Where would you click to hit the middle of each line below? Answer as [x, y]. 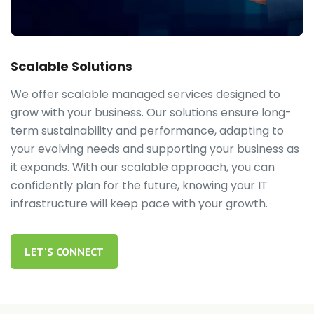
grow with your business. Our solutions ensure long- [151, 113]
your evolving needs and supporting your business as [155, 149]
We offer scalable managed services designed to [145, 95]
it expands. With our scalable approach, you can [143, 168]
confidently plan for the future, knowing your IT [139, 186]
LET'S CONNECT [64, 252]
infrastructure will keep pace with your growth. [139, 204]
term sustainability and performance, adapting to [147, 131]
